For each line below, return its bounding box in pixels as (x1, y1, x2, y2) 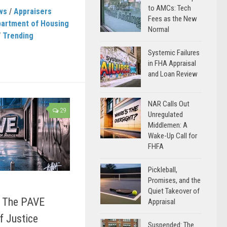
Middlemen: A (148, 121, 187, 130)
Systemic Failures (148, 48, 200, 57)
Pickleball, (148, 165, 177, 174)
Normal (148, 25, 169, 34)
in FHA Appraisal (148, 59, 196, 68)
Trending (3, 30, 33, 41)
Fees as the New (148, 14, 197, 23)
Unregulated (148, 110, 183, 119)
